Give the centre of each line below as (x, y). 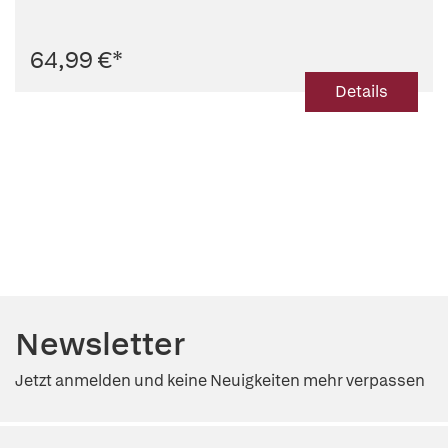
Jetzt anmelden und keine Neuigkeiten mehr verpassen (220, 380)
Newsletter (100, 344)
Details (361, 91)
